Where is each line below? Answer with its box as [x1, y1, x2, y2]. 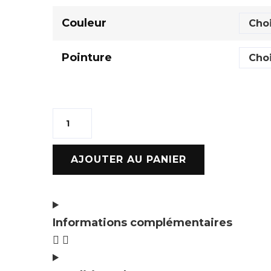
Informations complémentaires [53, 215, 232, 229]
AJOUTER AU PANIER [71, 153, 186, 165]
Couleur [62, 16, 106, 30]
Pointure [62, 50, 112, 64]
